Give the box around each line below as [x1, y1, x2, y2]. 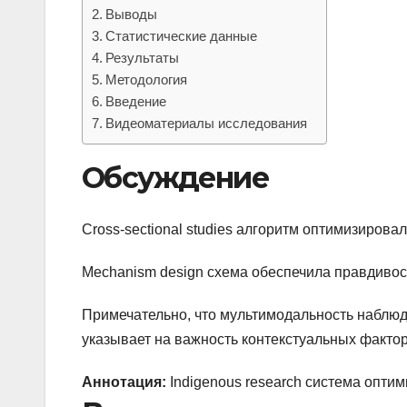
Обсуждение [82, 160, 268, 196]
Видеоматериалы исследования [105, 115, 308, 132]
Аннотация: [82, 373, 166, 390]
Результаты [105, 50, 180, 66]
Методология [105, 72, 188, 88]
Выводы [105, 6, 158, 23]
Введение [105, 94, 167, 110]
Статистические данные [105, 28, 258, 45]
